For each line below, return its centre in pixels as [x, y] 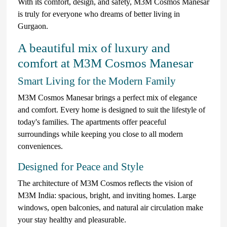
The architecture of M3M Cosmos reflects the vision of [105, 183]
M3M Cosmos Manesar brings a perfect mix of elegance [107, 97]
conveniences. [40, 146]
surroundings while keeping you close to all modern [100, 134]
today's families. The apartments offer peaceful [92, 122]
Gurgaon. [33, 26]
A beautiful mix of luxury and [94, 48]
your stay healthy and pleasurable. [72, 219]
